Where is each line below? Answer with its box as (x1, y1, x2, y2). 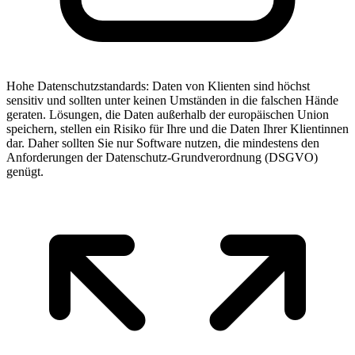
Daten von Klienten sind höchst (152, 78, 310, 93)
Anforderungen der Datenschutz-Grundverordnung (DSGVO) (6, 150, 318, 164)
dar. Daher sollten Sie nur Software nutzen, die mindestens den (6, 136, 319, 150)
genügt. (6, 164, 44, 178)
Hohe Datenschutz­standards (6, 78, 146, 93)
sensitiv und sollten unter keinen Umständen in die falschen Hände (6, 93, 338, 107)
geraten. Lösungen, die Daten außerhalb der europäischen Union (6, 107, 329, 121)
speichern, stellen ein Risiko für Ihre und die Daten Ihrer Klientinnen (6, 121, 349, 136)
